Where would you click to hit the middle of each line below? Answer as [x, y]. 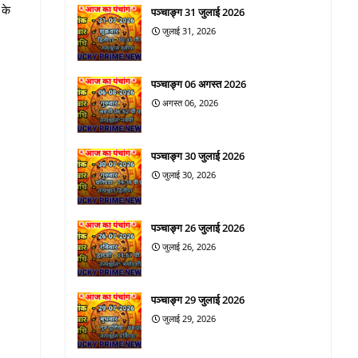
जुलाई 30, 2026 [189, 175]
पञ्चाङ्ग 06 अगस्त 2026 [199, 84]
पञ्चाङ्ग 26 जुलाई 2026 [198, 228]
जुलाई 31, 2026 [189, 31]
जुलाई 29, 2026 [189, 318]
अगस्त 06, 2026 [190, 103]
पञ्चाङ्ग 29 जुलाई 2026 [198, 300]
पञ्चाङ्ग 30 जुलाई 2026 [198, 156]
